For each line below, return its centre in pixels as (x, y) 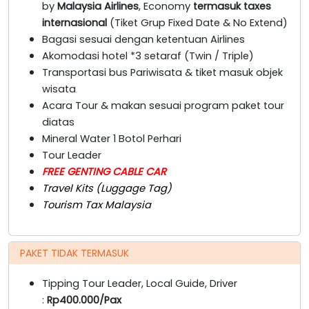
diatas (58, 122)
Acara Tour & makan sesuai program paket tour (163, 105)
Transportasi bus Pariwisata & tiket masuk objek (162, 72)
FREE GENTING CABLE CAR (104, 171)
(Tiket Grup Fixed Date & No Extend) (199, 22)
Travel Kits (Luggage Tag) (107, 188)
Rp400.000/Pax (84, 300)
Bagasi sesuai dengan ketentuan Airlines (143, 39)
